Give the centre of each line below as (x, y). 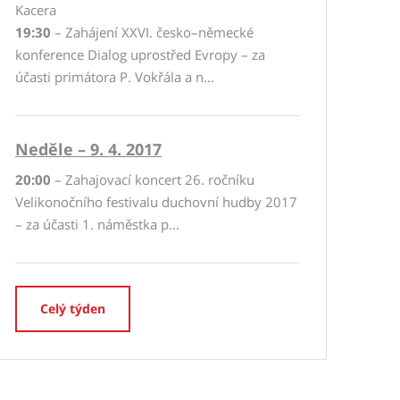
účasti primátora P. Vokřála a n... (115, 77)
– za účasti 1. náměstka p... (97, 224)
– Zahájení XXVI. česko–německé (152, 32)
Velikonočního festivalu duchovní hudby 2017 (156, 202)
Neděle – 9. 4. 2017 (88, 149)
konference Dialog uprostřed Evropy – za (140, 54)
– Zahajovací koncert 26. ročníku (153, 179)
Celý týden (73, 308)
